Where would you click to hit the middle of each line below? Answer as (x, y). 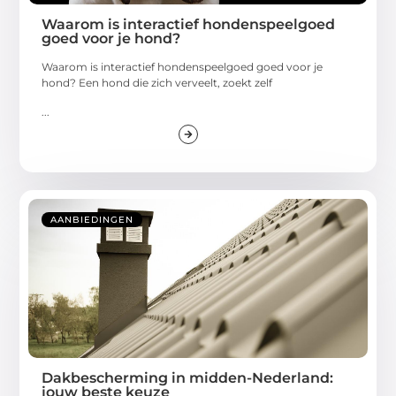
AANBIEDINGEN (92, 220)
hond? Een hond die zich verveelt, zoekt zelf (157, 83)
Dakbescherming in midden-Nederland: (188, 378)
